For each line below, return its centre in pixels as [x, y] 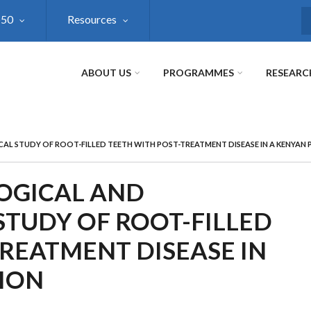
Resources [92, 19]
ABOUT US [106, 73]
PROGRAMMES [199, 73]
